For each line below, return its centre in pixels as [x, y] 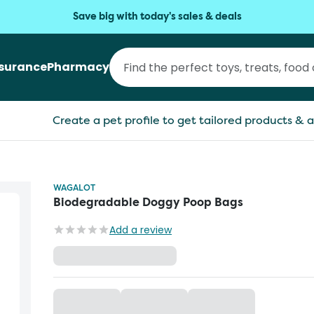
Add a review [141, 230]
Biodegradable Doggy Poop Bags [148, 202]
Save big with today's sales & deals [157, 16]
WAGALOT [74, 187]
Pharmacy [78, 67]
